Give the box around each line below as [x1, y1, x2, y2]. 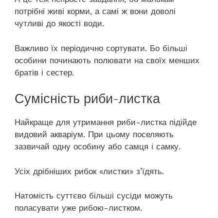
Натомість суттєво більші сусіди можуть [15, 191, 173, 201]
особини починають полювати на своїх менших [15, 55, 200, 65]
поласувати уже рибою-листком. [15, 203, 142, 213]
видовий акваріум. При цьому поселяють [15, 129, 174, 140]
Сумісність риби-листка [15, 91, 160, 107]
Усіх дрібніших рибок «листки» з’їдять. [15, 166, 164, 176]
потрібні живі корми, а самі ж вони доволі [15, 6, 176, 17]
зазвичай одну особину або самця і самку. [15, 142, 181, 152]
